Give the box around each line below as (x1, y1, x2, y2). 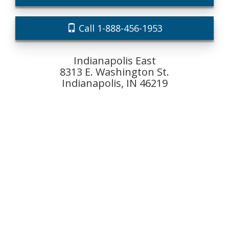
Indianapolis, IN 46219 (61, 76, 168, 90)
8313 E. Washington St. (60, 65, 169, 79)
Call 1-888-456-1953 (76, 22, 163, 34)
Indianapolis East (73, 54, 156, 67)
